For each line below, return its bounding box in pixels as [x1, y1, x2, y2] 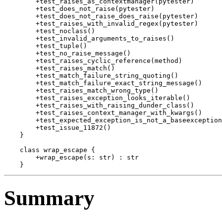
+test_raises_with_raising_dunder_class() [4, 102, 194, 110]
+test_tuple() [4, 42, 87, 50]
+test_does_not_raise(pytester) [4, 5, 155, 13]
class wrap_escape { [4, 146, 95, 154]
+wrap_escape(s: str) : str [4, 154, 139, 162]
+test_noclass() [4, 27, 95, 35]
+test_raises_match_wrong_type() [4, 87, 159, 95]
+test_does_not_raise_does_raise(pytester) [4, 12, 198, 20]
